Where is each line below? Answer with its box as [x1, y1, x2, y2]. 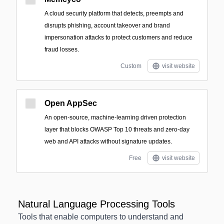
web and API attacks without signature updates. [44, 138, 172, 145]
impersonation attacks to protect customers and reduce [44, 34, 192, 41]
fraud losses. [44, 46, 79, 53]
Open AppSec [44, 99, 97, 107]
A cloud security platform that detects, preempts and [44, 10, 183, 17]
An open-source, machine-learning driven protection [44, 114, 186, 121]
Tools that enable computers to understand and [18, 212, 183, 221]
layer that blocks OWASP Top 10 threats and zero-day [44, 126, 189, 133]
